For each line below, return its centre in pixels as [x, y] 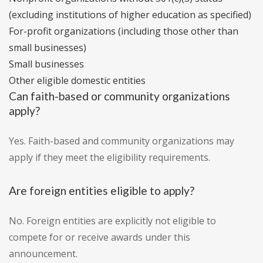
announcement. [43, 254]
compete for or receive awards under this [100, 237]
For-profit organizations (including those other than [124, 31]
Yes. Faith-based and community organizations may [122, 141]
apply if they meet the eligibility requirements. [109, 158]
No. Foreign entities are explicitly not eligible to [112, 221]
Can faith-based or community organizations [119, 96]
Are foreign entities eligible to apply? [102, 191]
